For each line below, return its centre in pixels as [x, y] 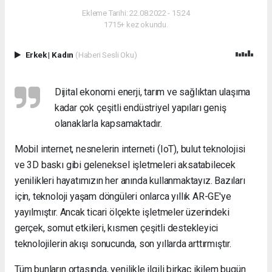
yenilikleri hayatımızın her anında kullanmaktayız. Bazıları [130, 181]
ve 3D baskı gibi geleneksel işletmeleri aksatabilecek [125, 165]
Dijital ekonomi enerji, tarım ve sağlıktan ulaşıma [152, 92]
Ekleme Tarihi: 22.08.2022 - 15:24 [136, 13]
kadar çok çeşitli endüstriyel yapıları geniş [140, 108]
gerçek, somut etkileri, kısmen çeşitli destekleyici [117, 228]
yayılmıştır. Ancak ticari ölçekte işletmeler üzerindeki [122, 212]
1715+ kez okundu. [136, 24]
